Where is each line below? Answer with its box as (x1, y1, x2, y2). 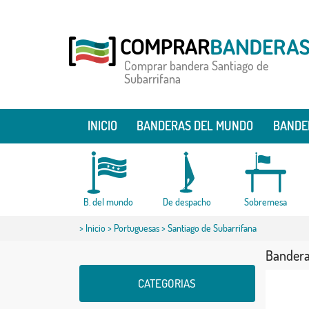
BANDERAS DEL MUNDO (137, 118, 254, 133)
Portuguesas (113, 222, 159, 234)
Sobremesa (243, 196, 287, 208)
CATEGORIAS (138, 276, 196, 290)
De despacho (162, 196, 211, 208)
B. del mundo (83, 196, 133, 208)
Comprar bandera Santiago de (123, 58, 268, 73)
